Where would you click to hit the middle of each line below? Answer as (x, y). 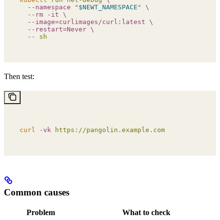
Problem (41, 213)
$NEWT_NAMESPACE (108, 7)
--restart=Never (53, 29)
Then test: (19, 76)
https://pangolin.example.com (108, 130)
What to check (146, 213)
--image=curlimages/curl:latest (82, 22)
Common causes (37, 192)
